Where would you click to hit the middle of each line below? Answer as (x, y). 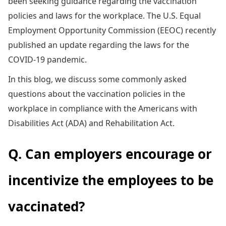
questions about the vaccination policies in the (97, 94)
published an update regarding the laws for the (99, 45)
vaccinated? (46, 206)
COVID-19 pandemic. (47, 59)
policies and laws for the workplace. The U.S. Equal (104, 15)
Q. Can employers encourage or (110, 154)
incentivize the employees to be (111, 180)
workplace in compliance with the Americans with (103, 108)
